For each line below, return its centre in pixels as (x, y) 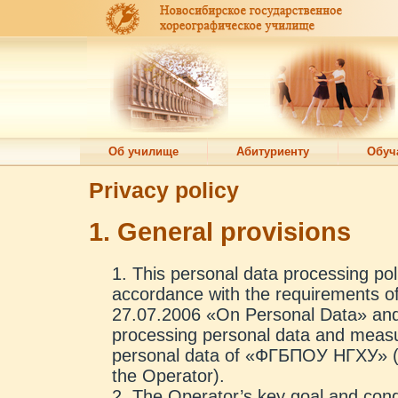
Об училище (143, 151)
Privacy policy (164, 190)
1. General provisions (220, 232)
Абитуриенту (273, 151)
